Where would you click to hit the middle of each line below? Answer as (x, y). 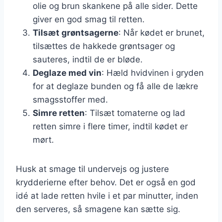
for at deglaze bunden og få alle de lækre (115, 86)
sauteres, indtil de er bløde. (88, 59)
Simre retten (59, 113)
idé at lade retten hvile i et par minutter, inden (107, 195)
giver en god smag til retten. (89, 19)
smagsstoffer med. (70, 99)
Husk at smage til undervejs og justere (92, 169)
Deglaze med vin (67, 73)
